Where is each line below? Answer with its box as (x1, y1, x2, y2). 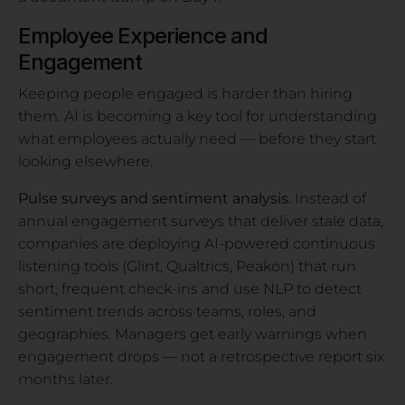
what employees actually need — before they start (18, 129, 376, 147)
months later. (18, 370, 113, 388)
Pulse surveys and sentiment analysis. (18, 189, 291, 207)
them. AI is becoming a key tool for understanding (18, 107, 377, 125)
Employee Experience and (18, 22, 268, 49)
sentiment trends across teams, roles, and (18, 302, 316, 320)
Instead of (291, 189, 366, 207)
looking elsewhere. (18, 152, 153, 170)
